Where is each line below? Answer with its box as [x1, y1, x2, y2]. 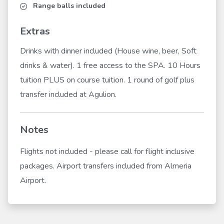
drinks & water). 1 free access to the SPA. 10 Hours [20, 60, 200, 71]
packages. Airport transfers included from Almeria [20, 160, 191, 172]
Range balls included [33, 1, 105, 11]
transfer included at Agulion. [20, 89, 116, 100]
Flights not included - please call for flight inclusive [20, 146, 194, 157]
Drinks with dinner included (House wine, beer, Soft [20, 45, 196, 57]
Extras [20, 24, 50, 38]
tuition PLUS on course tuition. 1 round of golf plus [20, 74, 194, 86]
